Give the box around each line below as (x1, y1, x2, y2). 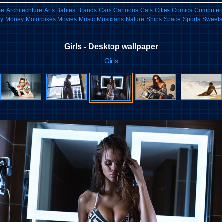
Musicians (97, 16, 124, 23)
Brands (77, 7, 97, 14)
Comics (171, 7, 192, 14)
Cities (154, 7, 170, 14)
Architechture (6, 7, 42, 14)
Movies (57, 16, 77, 23)
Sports (183, 16, 200, 23)
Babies (56, 7, 75, 14)
